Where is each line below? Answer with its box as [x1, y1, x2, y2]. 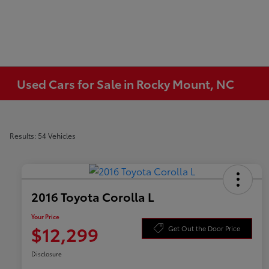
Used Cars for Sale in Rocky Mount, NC [17, 75, 235, 92]
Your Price [31, 212, 59, 222]
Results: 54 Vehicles [10, 130, 76, 141]
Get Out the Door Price [168, 223, 240, 233]
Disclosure [31, 249, 62, 259]
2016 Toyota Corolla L [31, 188, 154, 205]
